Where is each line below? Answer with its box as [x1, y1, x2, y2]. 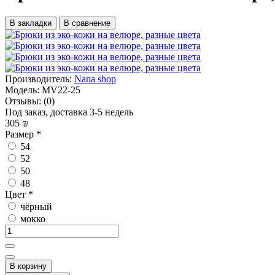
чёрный [18, 201, 52, 212]
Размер [5, 128, 36, 139]
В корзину [10, 261, 47, 271]
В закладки [10, 18, 52, 28]
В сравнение [64, 18, 110, 28]
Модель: [5, 84, 39, 95]
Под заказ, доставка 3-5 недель [5, 106, 133, 117]
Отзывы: [5, 95, 41, 106]
